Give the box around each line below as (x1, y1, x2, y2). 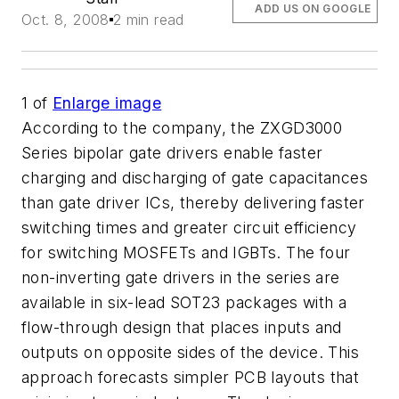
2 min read (112, 11, 184, 28)
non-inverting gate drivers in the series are (21, 268, 340, 287)
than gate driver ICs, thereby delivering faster (21, 193, 365, 212)
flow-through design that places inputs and (21, 318, 342, 337)
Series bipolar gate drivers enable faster (21, 143, 323, 162)
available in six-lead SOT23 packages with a (21, 293, 347, 312)
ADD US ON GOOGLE (255, 2, 371, 15)
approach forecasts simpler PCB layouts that (21, 368, 360, 387)
